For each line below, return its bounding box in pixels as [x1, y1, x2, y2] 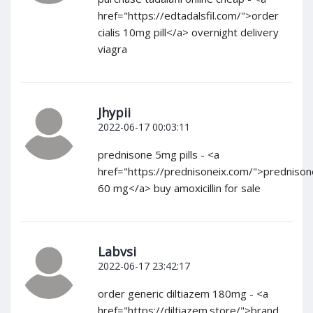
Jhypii [98, 104, 131, 122]
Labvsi [98, 243, 136, 261]
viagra [98, 42, 127, 57]
